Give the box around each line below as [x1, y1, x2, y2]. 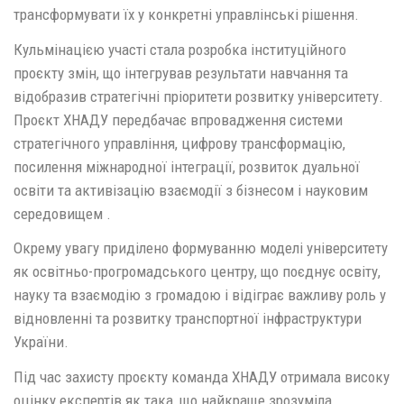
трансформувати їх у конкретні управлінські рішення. [14, 5, 359, 23]
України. [14, 333, 69, 351]
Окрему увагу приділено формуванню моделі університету [14, 239, 388, 257]
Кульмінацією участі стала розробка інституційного [14, 40, 346, 59]
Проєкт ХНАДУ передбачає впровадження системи [14, 110, 343, 129]
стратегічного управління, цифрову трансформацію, [14, 133, 345, 152]
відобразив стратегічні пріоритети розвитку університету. [14, 87, 383, 106]
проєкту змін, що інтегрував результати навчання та [14, 63, 348, 82]
